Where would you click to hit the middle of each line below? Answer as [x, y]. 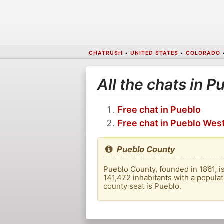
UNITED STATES [154, 53]
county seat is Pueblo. [142, 186]
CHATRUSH [106, 53]
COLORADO [203, 53]
